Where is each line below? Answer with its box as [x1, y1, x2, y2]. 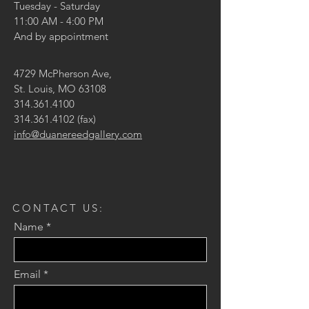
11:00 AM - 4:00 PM [14, 14, 103, 28]
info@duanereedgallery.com [14, 128, 142, 141]
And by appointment [14, 30, 108, 43]
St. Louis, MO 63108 [14, 82, 106, 95]
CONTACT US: [12, 201, 104, 215]
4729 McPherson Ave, [14, 67, 112, 80]
